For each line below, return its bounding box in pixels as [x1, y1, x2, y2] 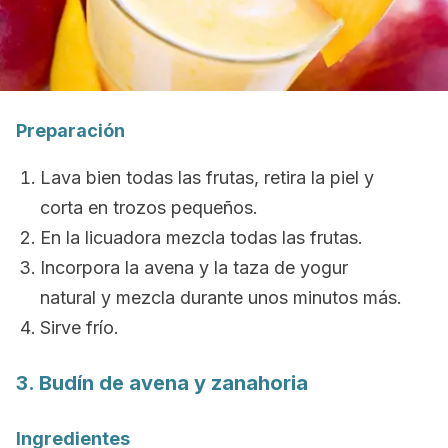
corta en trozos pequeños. [40, 197, 258, 218]
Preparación [16, 120, 125, 141]
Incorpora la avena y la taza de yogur [40, 257, 348, 278]
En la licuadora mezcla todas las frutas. [40, 227, 363, 248]
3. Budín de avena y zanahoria [16, 371, 308, 395]
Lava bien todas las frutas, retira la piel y [40, 167, 374, 188]
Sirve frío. [40, 317, 119, 338]
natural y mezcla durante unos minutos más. [40, 287, 402, 308]
